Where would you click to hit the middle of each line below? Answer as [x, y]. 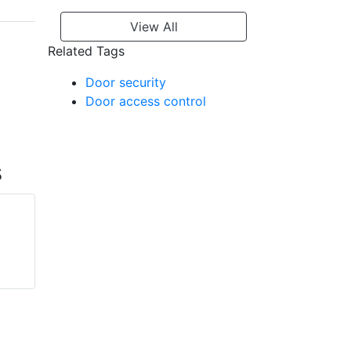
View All [154, 27]
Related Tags [86, 51]
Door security [126, 83]
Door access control [146, 101]
